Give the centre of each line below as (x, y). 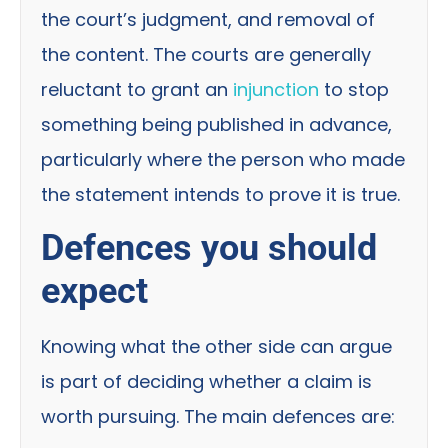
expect (94, 290)
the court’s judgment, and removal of (208, 20)
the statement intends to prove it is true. (220, 195)
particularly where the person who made (223, 160)
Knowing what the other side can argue (216, 346)
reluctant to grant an (137, 90)
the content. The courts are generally (206, 55)
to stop (354, 90)
